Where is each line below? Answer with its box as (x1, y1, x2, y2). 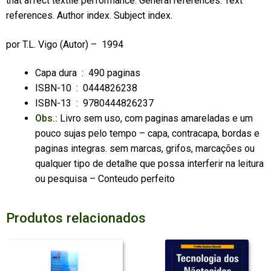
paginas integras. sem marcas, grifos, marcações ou (34, 143, 255, 155)
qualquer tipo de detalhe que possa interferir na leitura (34, 158, 264, 170)
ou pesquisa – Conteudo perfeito (34, 173, 175, 185)
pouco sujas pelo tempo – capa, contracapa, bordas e (34, 128, 260, 140)
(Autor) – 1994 (59, 38, 123, 50)
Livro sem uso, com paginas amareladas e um (57, 113, 253, 125)
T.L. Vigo (22, 38, 60, 50)
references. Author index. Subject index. (5, 9, 172, 21)
